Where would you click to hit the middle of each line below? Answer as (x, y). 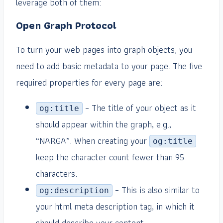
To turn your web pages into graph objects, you (104, 50)
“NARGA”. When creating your (93, 141)
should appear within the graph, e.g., (104, 124)
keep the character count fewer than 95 (110, 157)
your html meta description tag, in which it (115, 207)
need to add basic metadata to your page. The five (109, 66)
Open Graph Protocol (66, 25)
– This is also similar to (156, 190)
